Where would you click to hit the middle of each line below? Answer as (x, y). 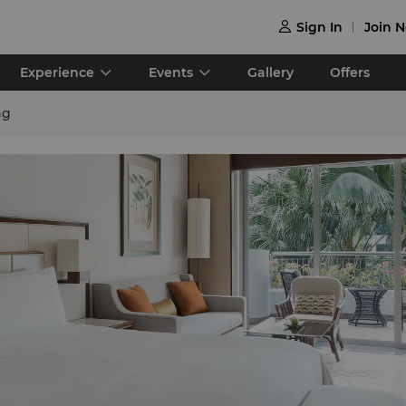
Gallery (271, 72)
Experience (57, 72)
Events (171, 72)
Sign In (319, 27)
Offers (350, 72)
